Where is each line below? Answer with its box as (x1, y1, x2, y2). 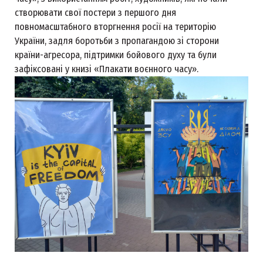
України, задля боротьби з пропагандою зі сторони (15, 35, 219, 46)
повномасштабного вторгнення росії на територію (15, 21, 216, 32)
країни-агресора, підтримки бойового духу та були (15, 49, 217, 60)
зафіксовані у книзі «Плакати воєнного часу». (15, 63, 198, 75)
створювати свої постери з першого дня (15, 7, 176, 18)
